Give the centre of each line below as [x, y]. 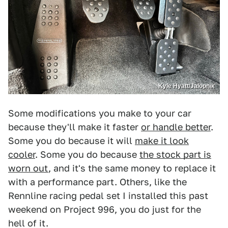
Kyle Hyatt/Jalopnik [187, 86]
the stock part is [175, 155]
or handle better [176, 127]
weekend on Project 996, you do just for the [105, 210]
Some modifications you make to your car [100, 113]
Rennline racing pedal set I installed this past [108, 196]
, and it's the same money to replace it [132, 168]
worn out [28, 168]
